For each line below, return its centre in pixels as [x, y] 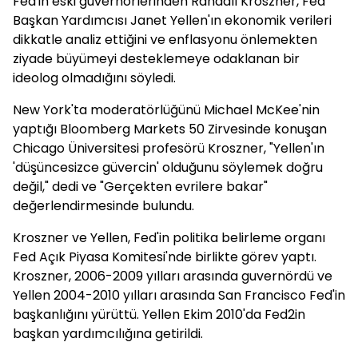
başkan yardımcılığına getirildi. [108, 334]
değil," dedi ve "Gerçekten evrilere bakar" [140, 187]
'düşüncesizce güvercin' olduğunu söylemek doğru [168, 167]
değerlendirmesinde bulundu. [103, 206]
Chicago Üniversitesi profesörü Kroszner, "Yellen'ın [169, 148]
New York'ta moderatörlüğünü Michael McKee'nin [166, 110]
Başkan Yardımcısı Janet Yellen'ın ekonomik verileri [172, 20]
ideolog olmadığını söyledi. [94, 78]
